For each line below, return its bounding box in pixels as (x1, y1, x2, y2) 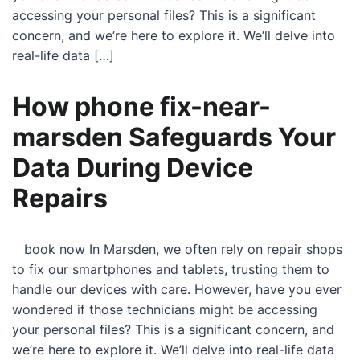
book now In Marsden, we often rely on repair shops (12, 241, 342, 257)
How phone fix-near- (12, 91, 271, 122)
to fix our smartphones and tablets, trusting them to (12, 261, 329, 277)
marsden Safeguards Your (12, 121, 336, 153)
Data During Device (12, 152, 253, 183)
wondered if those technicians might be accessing (12, 301, 317, 317)
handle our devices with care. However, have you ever (12, 281, 342, 297)
